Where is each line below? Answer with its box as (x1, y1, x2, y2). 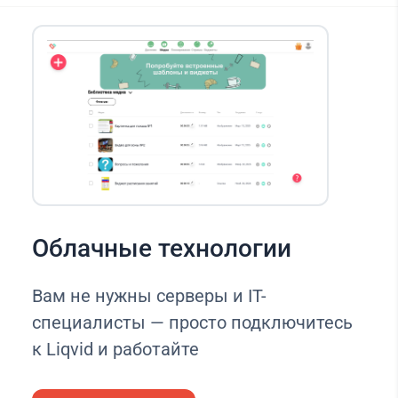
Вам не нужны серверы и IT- (31, 284, 267, 306)
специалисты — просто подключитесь (31, 311, 353, 333)
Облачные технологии (31, 233, 291, 263)
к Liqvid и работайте (31, 338, 199, 360)
